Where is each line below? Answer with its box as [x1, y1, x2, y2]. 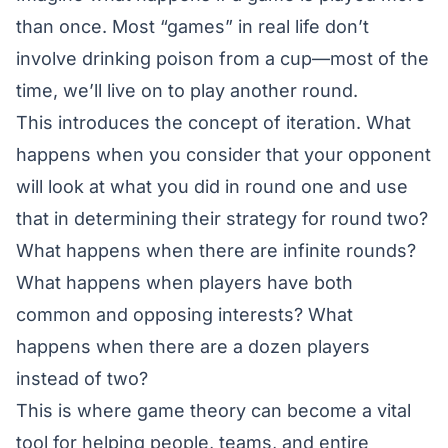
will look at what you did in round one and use [16, 175, 408, 197]
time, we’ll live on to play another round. [16, 79, 358, 101]
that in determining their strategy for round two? [16, 207, 428, 229]
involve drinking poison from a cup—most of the [16, 47, 429, 69]
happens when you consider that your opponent [16, 143, 431, 165]
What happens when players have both [16, 271, 353, 293]
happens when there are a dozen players [16, 335, 370, 357]
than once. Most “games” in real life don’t [16, 15, 369, 37]
